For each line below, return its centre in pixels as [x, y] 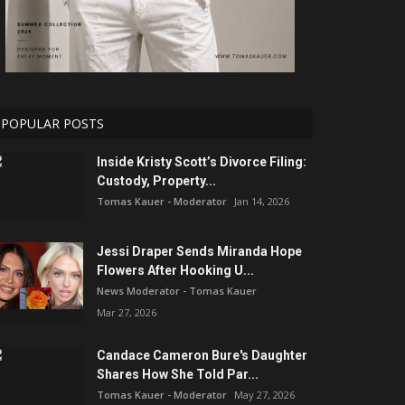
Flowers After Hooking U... [175, 271]
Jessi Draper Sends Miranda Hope [199, 252]
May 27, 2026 [264, 395]
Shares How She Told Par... [178, 375]
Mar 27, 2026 [127, 313]
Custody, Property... [156, 181]
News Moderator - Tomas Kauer [177, 291]
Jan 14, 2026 [262, 202]
